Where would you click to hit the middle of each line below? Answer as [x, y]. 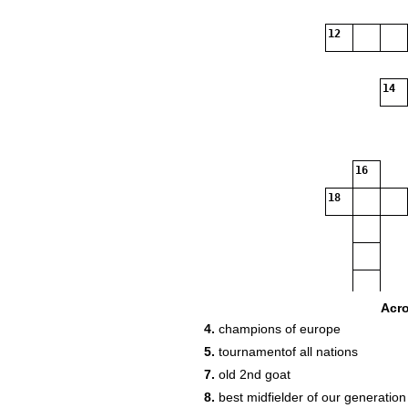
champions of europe [278, 329]
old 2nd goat [253, 374]
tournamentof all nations [286, 352]
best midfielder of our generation [311, 397]
